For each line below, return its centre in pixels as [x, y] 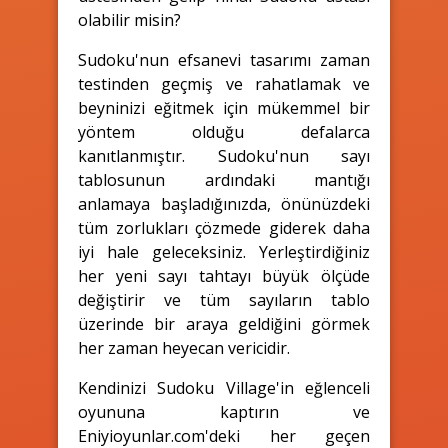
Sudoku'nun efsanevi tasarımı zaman [224, 59]
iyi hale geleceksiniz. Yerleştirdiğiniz [224, 251]
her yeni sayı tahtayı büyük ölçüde [224, 275]
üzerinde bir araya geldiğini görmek [224, 323]
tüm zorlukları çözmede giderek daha [224, 227]
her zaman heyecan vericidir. [184, 347]
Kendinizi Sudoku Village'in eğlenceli [224, 387]
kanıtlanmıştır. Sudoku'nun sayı [224, 155]
